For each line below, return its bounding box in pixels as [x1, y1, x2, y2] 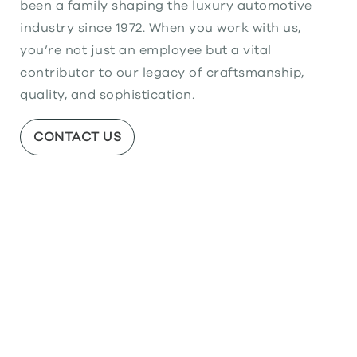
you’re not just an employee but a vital [20, 44, 272, 57]
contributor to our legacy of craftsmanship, [20, 66, 304, 80]
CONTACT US [33, 131, 121, 144]
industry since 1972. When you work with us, [20, 22, 301, 35]
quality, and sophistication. [20, 88, 194, 102]
